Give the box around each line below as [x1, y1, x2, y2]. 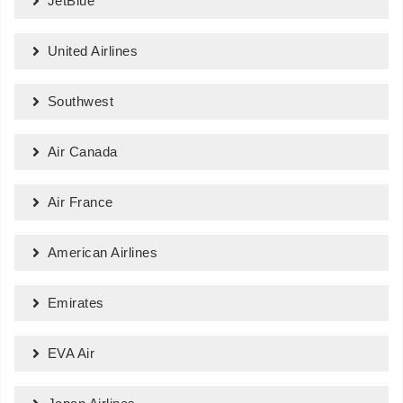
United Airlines [47, 43, 138, 58]
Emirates [47, 295, 104, 310]
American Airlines [47, 245, 157, 260]
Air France [47, 194, 113, 210]
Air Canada [47, 144, 118, 159]
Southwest [47, 94, 113, 109]
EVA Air [47, 345, 94, 361]
